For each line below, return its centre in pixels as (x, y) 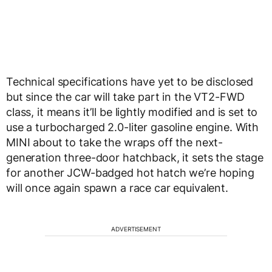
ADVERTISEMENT (136, 229)
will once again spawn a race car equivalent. (117, 188)
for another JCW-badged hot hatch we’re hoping (130, 173)
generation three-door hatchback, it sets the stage (135, 158)
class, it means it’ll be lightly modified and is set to (132, 112)
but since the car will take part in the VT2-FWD (125, 97)
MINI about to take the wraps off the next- (115, 142)
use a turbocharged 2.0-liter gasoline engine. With (132, 127)
